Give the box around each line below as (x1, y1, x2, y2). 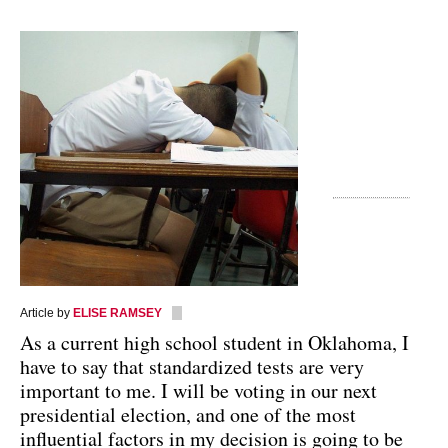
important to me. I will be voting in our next (20, 376, 377, 404)
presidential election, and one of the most (20, 400, 356, 428)
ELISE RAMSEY (73, 305, 162, 320)
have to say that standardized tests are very (20, 352, 364, 380)
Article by (20, 305, 73, 320)
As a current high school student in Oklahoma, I (20, 328, 409, 356)
